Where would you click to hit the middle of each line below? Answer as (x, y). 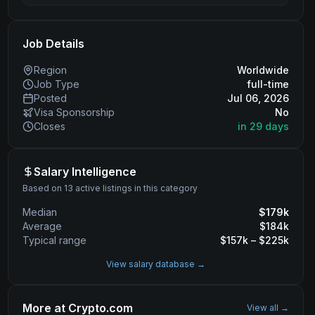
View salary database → (155, 264)
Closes (49, 126)
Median (39, 212)
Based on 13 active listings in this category (110, 188)
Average (42, 226)
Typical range (54, 240)
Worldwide (263, 70)
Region (50, 70)
